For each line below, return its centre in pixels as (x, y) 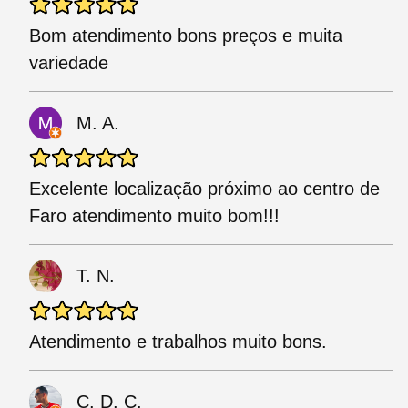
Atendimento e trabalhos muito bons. (178, 342)
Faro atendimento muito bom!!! (154, 216)
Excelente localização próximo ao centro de (204, 189)
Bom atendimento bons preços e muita (186, 36)
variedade (69, 63)
